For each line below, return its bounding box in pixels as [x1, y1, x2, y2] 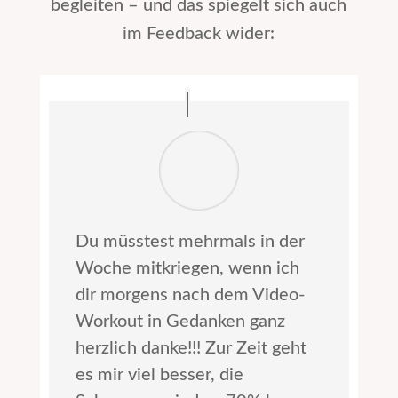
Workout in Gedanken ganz [75, 313, 285, 331]
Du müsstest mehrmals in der [75, 233, 305, 251]
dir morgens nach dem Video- [75, 286, 305, 305]
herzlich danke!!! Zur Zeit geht [75, 339, 306, 358]
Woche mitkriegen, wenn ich [75, 259, 299, 278]
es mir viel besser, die [75, 366, 243, 385]
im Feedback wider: [123, 24, 275, 43]
